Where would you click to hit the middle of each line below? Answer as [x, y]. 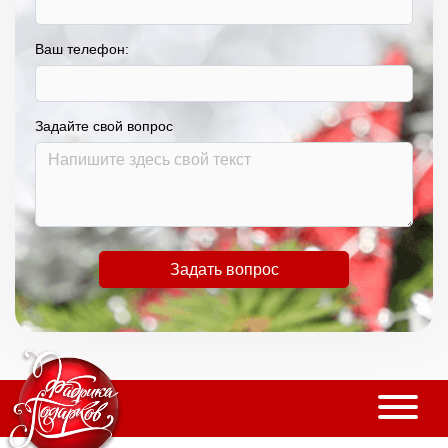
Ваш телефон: [82, 48]
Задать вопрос [224, 269]
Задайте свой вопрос [104, 125]
